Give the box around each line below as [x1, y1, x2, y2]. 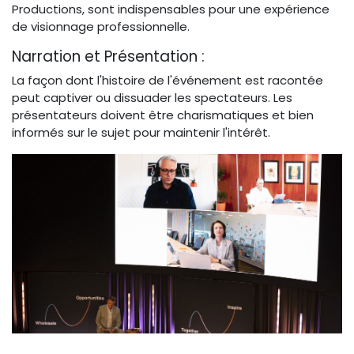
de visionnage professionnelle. [12, 17, 190, 35]
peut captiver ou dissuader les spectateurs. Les [12, 88, 292, 106]
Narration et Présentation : [12, 45, 209, 67]
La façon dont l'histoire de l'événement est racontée [12, 71, 323, 88]
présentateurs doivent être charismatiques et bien [12, 106, 314, 123]
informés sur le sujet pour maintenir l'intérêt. [12, 123, 270, 141]
